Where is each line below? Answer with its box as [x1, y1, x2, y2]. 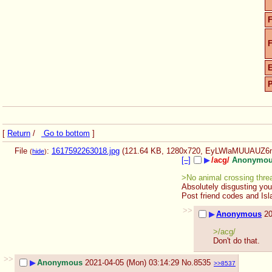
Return [7, 128, 30, 138]
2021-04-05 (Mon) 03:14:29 [85, 258, 179, 268]
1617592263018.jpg [52, 146, 120, 155]
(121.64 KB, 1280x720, [122, 146, 205, 155]
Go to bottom [41, 128, 90, 138]
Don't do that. [213, 236, 260, 246]
